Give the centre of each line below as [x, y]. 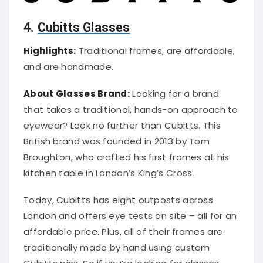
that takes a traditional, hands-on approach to [131, 106]
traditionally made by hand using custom [117, 244]
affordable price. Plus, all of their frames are [123, 228]
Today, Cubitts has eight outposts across [118, 197]
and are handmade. [69, 63]
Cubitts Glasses [84, 23]
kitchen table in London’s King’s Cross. [109, 170]
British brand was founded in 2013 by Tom [117, 138]
